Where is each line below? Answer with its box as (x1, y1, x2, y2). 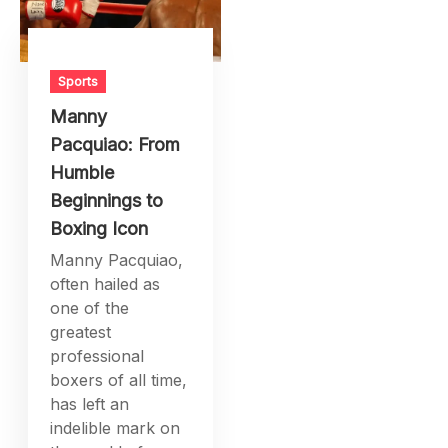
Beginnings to (50, 189, 164, 211)
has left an (50, 393, 130, 414)
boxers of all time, (50, 369, 188, 390)
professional (50, 345, 145, 366)
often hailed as (50, 273, 161, 294)
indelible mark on (50, 417, 181, 438)
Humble (50, 161, 115, 183)
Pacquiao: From (50, 133, 181, 155)
